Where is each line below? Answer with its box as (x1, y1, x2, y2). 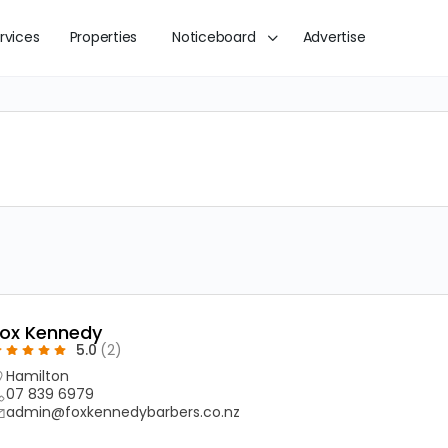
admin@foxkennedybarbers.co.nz (6, 402, 240, 422)
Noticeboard (172, 27, 256, 47)
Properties (69, 27, 138, 47)
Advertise (302, 27, 366, 47)
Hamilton (6, 366, 69, 386)
